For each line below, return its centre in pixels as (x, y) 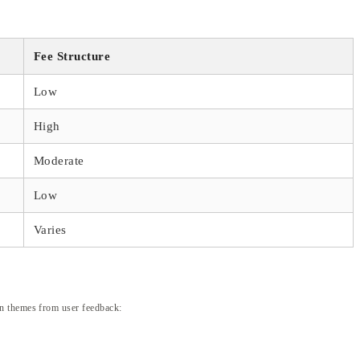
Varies (50, 229)
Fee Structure (72, 56)
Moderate (59, 160)
